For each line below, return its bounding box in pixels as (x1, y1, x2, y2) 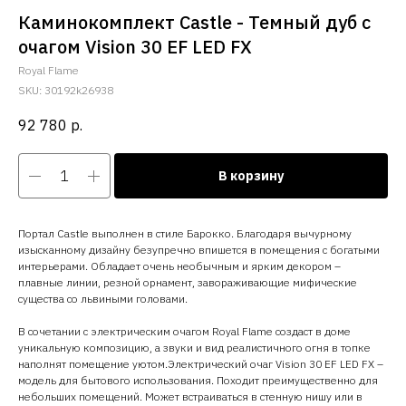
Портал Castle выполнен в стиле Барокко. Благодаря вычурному (18, 227, 352, 241)
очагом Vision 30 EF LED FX (18, 34, 252, 59)
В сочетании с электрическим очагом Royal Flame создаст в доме (18, 324, 351, 339)
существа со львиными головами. (18, 292, 188, 306)
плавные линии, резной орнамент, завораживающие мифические (18, 275, 357, 290)
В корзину (218, 168, 284, 185)
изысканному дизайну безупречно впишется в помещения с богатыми (18, 243, 380, 257)
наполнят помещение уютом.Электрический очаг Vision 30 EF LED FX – (18, 357, 383, 372)
